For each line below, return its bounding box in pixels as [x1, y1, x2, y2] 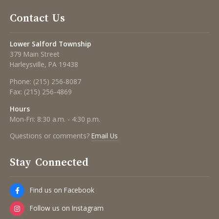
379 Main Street [10, 49, 60, 59]
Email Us [91, 131, 118, 141]
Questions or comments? [10, 131, 91, 141]
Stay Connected [10, 156, 88, 168]
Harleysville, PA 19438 [10, 60, 78, 69]
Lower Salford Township [10, 39, 91, 49]
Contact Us [10, 12, 65, 24]
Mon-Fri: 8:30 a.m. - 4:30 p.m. [10, 114, 100, 124]
